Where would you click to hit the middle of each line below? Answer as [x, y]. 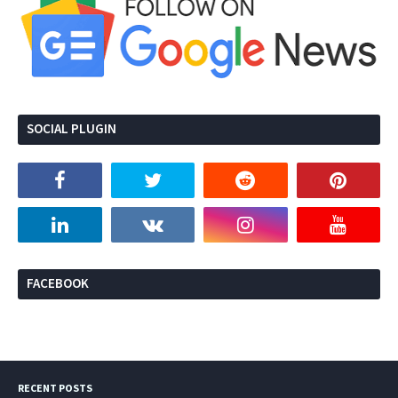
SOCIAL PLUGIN [72, 128]
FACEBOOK [58, 283]
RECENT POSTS [55, 388]
